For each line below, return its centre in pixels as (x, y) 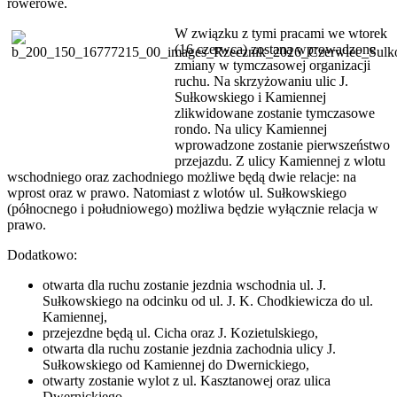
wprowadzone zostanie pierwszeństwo (282, 145)
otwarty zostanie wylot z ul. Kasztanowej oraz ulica (187, 381)
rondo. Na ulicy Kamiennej (251, 129)
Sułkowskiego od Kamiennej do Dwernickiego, (176, 365)
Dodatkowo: (42, 255)
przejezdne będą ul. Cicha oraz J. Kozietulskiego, (180, 333)
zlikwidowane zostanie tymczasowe (275, 113)
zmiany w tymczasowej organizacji (272, 66)
